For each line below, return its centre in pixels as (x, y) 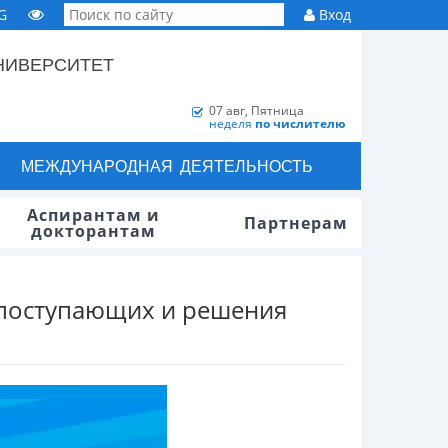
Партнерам (296, 223)
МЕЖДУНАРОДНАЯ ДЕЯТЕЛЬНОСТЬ (166, 165)
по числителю (300, 123)
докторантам (93, 231)
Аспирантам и (93, 215)
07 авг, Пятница (256, 110)
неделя (232, 123)
